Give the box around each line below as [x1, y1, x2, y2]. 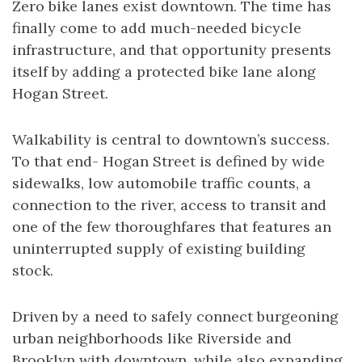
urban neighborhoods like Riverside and [12, 329, 292, 347]
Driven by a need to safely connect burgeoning [12, 307, 339, 326]
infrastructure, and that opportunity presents [12, 40, 331, 59]
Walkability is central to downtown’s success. [12, 130, 330, 149]
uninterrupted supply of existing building [12, 239, 305, 258]
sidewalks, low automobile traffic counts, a [12, 174, 311, 192]
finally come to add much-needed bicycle [12, 19, 301, 37]
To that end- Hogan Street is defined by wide [12, 152, 325, 170]
